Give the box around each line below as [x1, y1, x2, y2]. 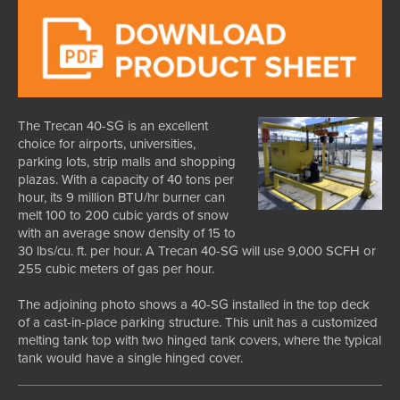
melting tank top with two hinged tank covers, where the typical [18, 331, 381, 348]
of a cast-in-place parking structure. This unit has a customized [18, 313, 378, 330]
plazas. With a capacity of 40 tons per [18, 171, 234, 187]
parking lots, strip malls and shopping [18, 153, 236, 170]
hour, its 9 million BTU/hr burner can [18, 188, 225, 205]
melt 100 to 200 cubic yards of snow [18, 206, 229, 223]
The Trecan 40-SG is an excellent [18, 117, 208, 134]
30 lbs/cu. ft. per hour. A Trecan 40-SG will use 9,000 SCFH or [18, 242, 376, 259]
